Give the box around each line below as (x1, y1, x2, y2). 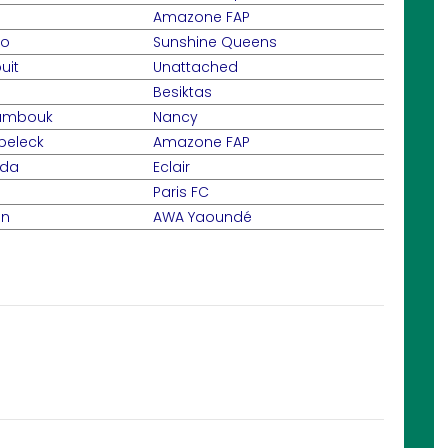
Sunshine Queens (153, 32, 277, 52)
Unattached (153, 57, 238, 77)
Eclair (153, 157, 190, 177)
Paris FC (153, 182, 209, 202)
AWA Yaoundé (153, 207, 252, 227)
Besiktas (153, 82, 212, 102)
